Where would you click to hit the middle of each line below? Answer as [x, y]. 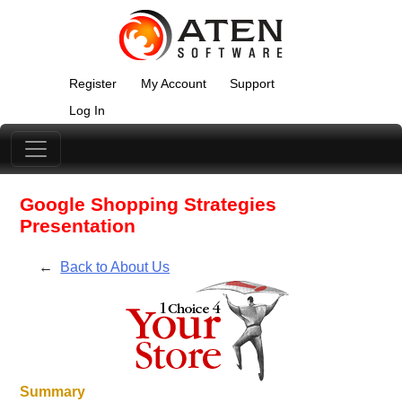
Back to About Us [115, 267]
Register [93, 83]
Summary [53, 392]
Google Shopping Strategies [149, 205]
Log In [87, 110]
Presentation [78, 226]
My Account [173, 83]
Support [252, 83]
